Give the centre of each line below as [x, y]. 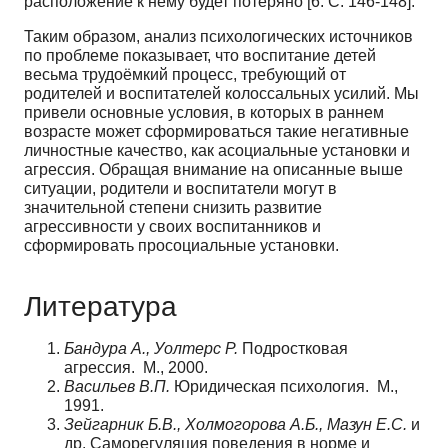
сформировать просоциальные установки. [181, 245]
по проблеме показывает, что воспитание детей [200, 55]
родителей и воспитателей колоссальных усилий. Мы [221, 93]
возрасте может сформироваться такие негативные [216, 131]
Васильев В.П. [117, 386]
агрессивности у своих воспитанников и [172, 226]
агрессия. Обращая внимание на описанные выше [213, 169]
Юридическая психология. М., [284, 386]
